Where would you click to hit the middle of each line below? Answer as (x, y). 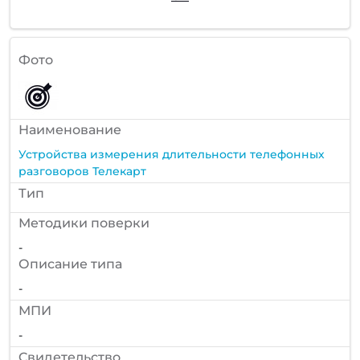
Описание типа (70, 264)
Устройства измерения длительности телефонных (172, 154)
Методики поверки (84, 223)
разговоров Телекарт (82, 171)
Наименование (70, 129)
